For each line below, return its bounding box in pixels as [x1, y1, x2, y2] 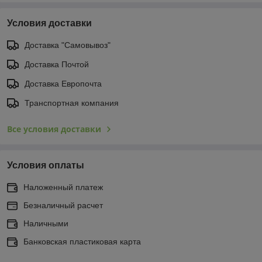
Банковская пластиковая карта [23, 236, 141, 246]
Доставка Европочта [25, 78, 102, 88]
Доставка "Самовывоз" [25, 40, 111, 50]
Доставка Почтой [25, 59, 89, 69]
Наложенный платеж [23, 182, 103, 192]
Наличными [23, 218, 68, 228]
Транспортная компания [25, 98, 119, 108]
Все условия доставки [7, 123, 101, 135]
